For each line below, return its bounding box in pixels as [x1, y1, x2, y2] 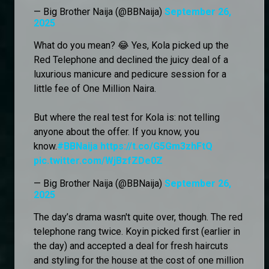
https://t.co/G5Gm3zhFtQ [100, 140, 213, 152]
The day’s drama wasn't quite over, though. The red [34, 211, 243, 223]
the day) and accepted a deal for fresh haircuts [34, 240, 228, 252]
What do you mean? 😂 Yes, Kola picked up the [34, 39, 229, 51]
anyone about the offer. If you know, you [34, 125, 199, 138]
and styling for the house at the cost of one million [34, 254, 244, 266]
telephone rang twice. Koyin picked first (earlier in [34, 225, 240, 237]
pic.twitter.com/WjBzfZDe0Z [34, 154, 163, 166]
